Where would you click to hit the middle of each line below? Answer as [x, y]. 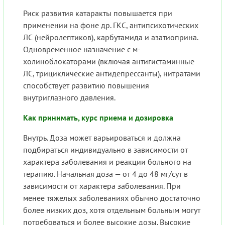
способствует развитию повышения [86, 86]
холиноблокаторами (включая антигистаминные [109, 62]
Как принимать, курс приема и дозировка [98, 118]
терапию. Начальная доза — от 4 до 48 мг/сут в [105, 174]
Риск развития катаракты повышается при [98, 13]
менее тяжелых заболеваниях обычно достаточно [112, 198]
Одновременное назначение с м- [82, 49]
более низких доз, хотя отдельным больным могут [112, 210]
